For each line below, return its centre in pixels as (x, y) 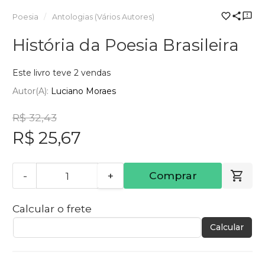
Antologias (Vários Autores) (103, 17)
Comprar (173, 176)
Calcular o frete (52, 209)
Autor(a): (32, 91)
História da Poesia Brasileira (126, 45)
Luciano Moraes (83, 91)
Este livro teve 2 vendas (62, 72)
